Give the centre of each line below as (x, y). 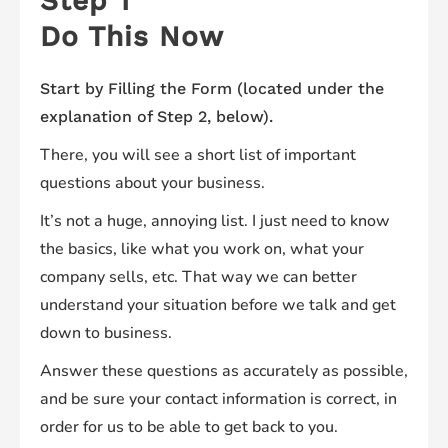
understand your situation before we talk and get (218, 305)
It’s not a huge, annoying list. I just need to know (215, 221)
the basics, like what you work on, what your (202, 249)
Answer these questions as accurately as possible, (224, 371)
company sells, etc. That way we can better (198, 277)
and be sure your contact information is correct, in (218, 399)
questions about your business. (152, 183)
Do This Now (132, 37)
